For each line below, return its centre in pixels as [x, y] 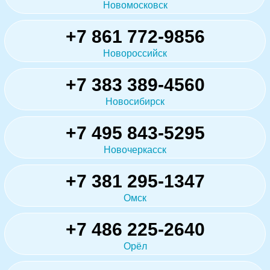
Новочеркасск [135, 149]
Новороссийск [135, 53]
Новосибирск [135, 101]
